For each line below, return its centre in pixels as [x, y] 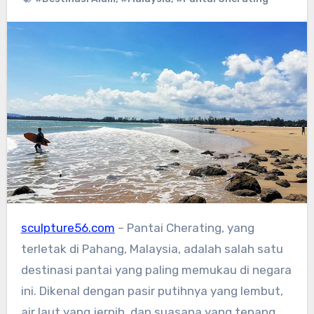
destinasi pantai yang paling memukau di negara [156, 270]
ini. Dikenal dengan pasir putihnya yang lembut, [152, 291]
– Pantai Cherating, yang [184, 228]
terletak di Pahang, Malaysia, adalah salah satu [152, 249]
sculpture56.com [71, 228]
